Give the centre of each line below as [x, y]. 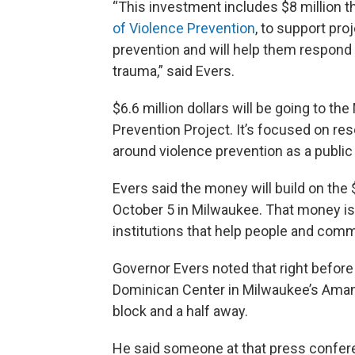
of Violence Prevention [184, 28]
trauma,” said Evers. [174, 71]
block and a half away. [180, 311]
